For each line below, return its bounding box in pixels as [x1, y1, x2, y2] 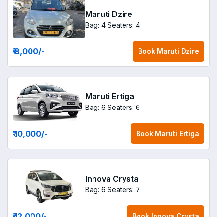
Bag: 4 [85, 20, 106, 29]
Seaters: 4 [108, 20, 140, 29]
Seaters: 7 [108, 185, 140, 194]
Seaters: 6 [108, 103, 140, 111]
